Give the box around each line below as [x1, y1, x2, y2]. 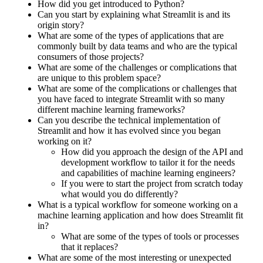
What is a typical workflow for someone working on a [38, 200, 238, 210]
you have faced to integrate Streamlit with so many [38, 94, 225, 104]
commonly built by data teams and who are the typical [38, 41, 237, 52]
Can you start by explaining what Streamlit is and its [38, 9, 230, 20]
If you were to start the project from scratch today [61, 178, 243, 189]
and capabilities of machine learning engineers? [61, 168, 235, 178]
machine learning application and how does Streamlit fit [38, 210, 243, 221]
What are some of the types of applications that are [38, 31, 224, 41]
